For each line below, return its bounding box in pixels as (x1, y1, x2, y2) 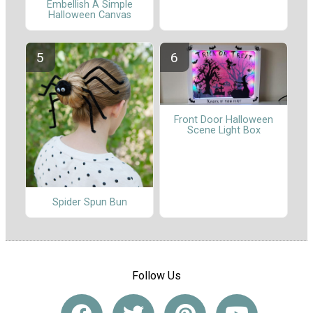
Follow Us (132, 269, 181, 283)
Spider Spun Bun (52, 196, 127, 209)
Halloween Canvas (48, 8, 131, 21)
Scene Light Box (187, 124, 261, 136)
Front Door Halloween (174, 113, 273, 126)
